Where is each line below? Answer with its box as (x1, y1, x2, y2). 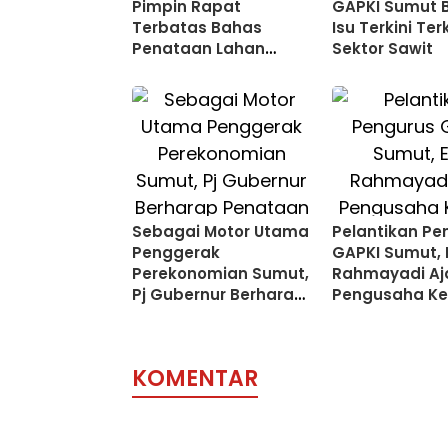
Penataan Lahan (132, 38, 265, 59)
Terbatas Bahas (132, 17, 262, 38)
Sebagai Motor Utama (132, 221, 309, 242)
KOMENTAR (132, 363, 258, 394)
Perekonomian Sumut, (132, 263, 309, 284)
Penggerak (132, 242, 220, 263)
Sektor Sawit (332, 38, 434, 59)
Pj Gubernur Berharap (132, 284, 305, 305)
